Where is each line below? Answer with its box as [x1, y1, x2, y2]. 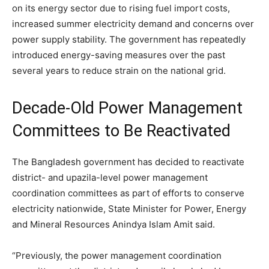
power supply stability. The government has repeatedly [12, 34, 246, 46]
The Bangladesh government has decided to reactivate [12, 156, 244, 168]
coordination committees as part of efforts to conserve [12, 187, 244, 199]
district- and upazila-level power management [12, 172, 208, 184]
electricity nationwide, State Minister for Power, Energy [12, 203, 246, 215]
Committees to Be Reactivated [12, 121, 231, 141]
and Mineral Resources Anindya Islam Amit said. [12, 219, 215, 231]
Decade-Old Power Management [12, 98, 243, 118]
